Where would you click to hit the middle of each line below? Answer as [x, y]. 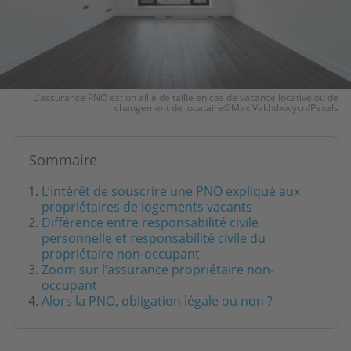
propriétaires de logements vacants [147, 206]
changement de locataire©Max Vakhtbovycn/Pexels [226, 107]
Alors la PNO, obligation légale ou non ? [157, 300]
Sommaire [63, 159]
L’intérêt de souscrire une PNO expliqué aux [171, 191]
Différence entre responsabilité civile [150, 222]
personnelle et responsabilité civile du [154, 238]
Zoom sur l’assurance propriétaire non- [158, 269]
